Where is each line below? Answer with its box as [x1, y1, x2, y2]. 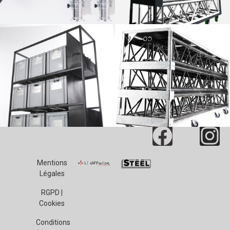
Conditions [36, 218, 70, 226]
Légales [39, 169, 65, 178]
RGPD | [41, 188, 63, 197]
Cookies [39, 199, 65, 207]
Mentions [36, 158, 67, 167]
